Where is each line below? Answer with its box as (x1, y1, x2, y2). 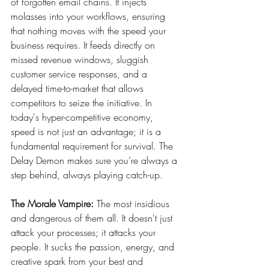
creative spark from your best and (11, 254, 146, 268)
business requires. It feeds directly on (11, 38, 158, 52)
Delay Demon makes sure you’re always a (11, 153, 180, 167)
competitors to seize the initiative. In (11, 95, 155, 109)
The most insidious (94, 196, 172, 210)
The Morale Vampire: (11, 196, 94, 210)
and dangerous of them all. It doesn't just (11, 211, 175, 225)
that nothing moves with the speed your (11, 23, 169, 37)
